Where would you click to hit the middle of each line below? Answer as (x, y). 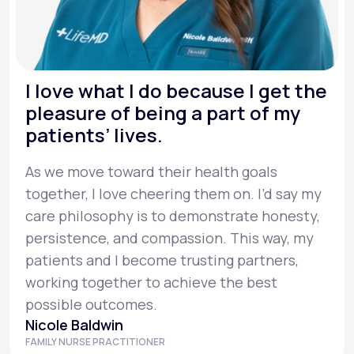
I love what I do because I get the (176, 91)
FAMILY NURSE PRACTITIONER (95, 342)
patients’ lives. (94, 135)
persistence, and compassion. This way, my (169, 238)
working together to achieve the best (151, 282)
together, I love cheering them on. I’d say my (173, 194)
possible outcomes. (91, 305)
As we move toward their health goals (151, 172)
